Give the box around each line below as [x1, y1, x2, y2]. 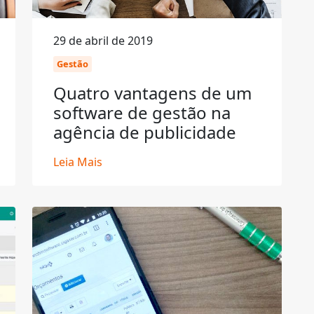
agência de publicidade [53, 121, 236, 144]
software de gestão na [53, 101, 231, 124]
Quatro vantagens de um [53, 81, 252, 104]
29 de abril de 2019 [53, 33, 153, 48]
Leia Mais [53, 154, 102, 170]
